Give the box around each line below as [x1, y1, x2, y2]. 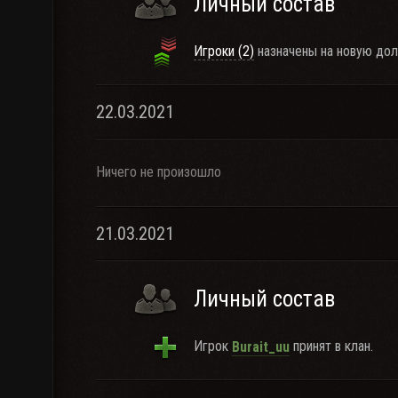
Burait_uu [232, 338, 290, 355]
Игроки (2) [194, 43, 254, 60]
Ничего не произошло [96, 163, 221, 180]
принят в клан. [290, 338, 373, 354]
